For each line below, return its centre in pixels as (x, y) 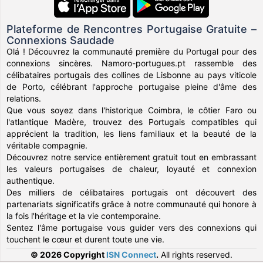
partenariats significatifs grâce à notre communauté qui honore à (131, 204)
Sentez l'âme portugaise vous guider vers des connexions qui (131, 227)
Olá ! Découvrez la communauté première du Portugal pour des (131, 51)
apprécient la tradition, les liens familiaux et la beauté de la (131, 133)
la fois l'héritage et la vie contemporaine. (84, 215)
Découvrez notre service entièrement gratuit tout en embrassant (131, 157)
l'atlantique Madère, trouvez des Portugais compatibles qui (131, 122)
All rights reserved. (195, 254)
